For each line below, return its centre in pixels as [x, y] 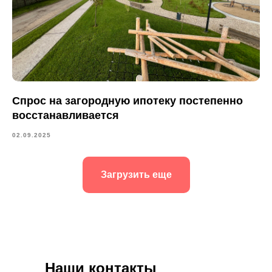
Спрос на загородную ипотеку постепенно [127, 101]
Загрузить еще [136, 174]
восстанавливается [66, 116]
